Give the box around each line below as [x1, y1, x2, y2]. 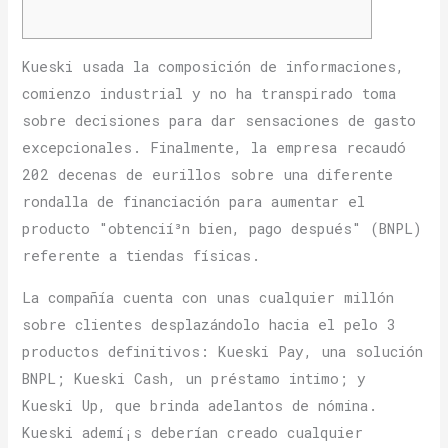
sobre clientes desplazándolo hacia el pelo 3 [22, 314, 397, 334]
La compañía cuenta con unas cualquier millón [22, 287, 395, 307]
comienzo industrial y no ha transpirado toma [22, 84, 397, 104]
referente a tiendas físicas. [22, 246, 261, 266]
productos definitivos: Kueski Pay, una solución [22, 341, 424, 361]
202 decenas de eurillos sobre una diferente [22, 165, 394, 185]
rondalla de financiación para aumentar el [22, 192, 366, 212]
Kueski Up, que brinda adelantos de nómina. [22, 395, 378, 415]
